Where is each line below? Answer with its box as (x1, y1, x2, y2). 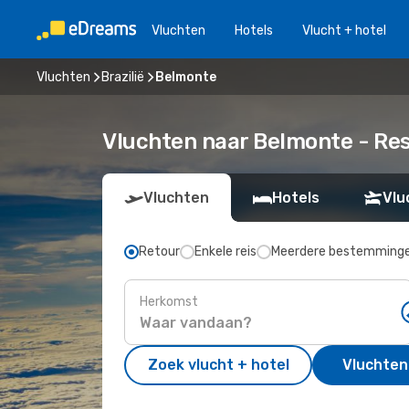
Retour (139, 244, 180, 259)
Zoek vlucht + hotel (147, 356, 289, 373)
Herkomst (140, 293, 198, 309)
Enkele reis (194, 244, 257, 259)
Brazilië (101, 68, 144, 85)
